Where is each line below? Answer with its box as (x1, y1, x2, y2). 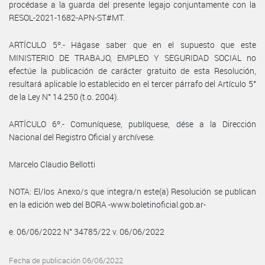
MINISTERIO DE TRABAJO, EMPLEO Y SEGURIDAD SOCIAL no (9, 51, 256, 63)
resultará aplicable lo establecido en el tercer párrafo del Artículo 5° (9, 77, 256, 89)
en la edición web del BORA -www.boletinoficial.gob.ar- (9, 198, 206, 210)
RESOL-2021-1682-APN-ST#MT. (9, 11, 125, 23)
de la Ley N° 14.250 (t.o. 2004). (9, 91, 118, 102)
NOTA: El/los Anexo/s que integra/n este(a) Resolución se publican (9, 185, 256, 197)
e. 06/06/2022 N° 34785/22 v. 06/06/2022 (9, 225, 164, 237)
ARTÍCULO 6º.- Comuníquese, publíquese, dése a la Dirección (9, 118, 256, 130)
